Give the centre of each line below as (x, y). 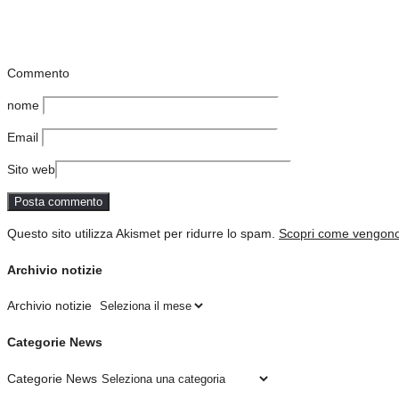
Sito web (31, 170)
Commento (38, 73)
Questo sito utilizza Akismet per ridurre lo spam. (143, 234)
